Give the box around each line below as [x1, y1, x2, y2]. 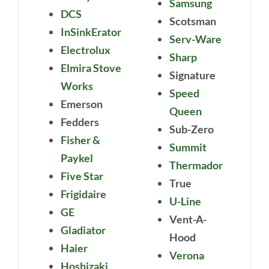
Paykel [60, 151, 93, 165]
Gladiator [60, 223, 106, 237]
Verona [169, 249, 204, 262]
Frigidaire [60, 187, 106, 201]
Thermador [169, 159, 223, 172]
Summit [169, 141, 207, 154]
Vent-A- [169, 213, 207, 226]
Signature [169, 68, 216, 82]
